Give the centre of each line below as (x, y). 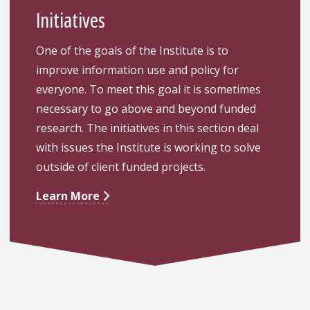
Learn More (70, 195)
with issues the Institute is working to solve (149, 147)
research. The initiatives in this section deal (148, 128)
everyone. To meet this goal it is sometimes (149, 89)
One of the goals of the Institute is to (133, 50)
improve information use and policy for (138, 70)
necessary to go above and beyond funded (146, 108)
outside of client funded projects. (121, 166)
